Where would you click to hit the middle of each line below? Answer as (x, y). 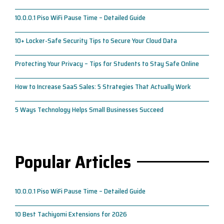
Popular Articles (73, 161)
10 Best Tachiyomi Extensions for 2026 (71, 214)
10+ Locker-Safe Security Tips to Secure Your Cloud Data (96, 40)
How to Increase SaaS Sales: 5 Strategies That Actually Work (103, 86)
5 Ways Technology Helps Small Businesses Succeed (89, 109)
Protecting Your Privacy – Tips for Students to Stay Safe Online (107, 63)
